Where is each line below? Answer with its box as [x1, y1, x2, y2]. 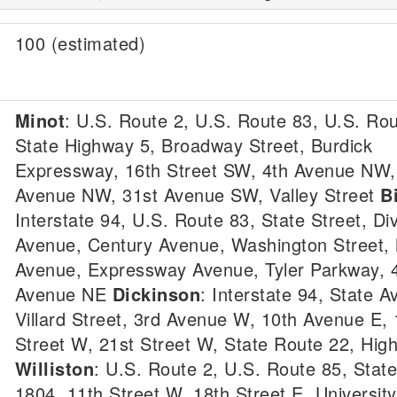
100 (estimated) [14, 30, 145, 56]
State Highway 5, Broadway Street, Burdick [14, 132, 372, 158]
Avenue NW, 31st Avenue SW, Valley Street [14, 182, 380, 207]
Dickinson [112, 281, 200, 307]
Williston [14, 355, 94, 381]
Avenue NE [14, 281, 113, 307]
